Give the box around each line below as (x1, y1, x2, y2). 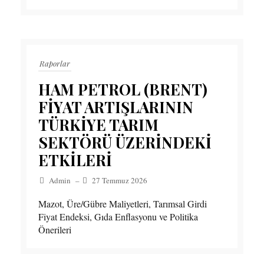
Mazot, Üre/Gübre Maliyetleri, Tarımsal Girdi (38, 197, 207, 210)
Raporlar (39, 58, 70, 69)
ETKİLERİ (38, 150, 112, 171)
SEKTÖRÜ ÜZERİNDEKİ (38, 132, 212, 153)
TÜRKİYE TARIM (38, 114, 159, 136)
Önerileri (38, 223, 71, 236)
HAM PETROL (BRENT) (38, 79, 207, 100)
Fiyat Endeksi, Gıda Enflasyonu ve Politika (38, 210, 198, 223)
